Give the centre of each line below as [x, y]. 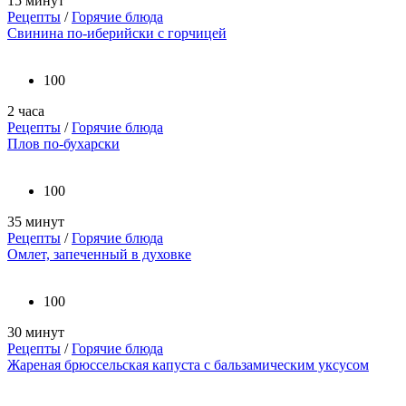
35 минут [36, 222]
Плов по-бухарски [63, 144]
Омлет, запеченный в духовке [99, 255]
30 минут [36, 333]
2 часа [26, 111]
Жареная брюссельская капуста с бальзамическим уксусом [188, 365]
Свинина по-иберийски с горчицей [117, 34]
